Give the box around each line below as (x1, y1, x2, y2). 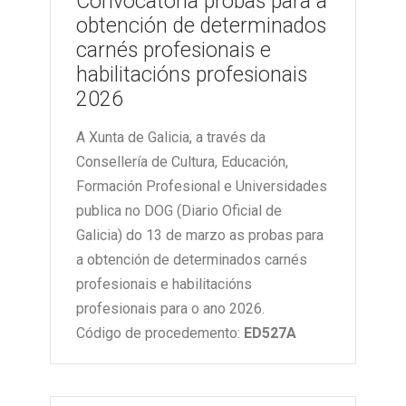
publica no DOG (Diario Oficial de (76, 202, 282, 220)
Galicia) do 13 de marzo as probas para (76, 227, 324, 245)
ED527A (244, 324, 296, 343)
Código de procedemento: (76, 324, 244, 343)
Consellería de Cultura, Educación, (76, 153, 288, 171)
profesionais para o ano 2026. (76, 300, 265, 318)
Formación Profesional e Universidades (76, 178, 327, 196)
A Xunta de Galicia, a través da (76, 129, 266, 147)
